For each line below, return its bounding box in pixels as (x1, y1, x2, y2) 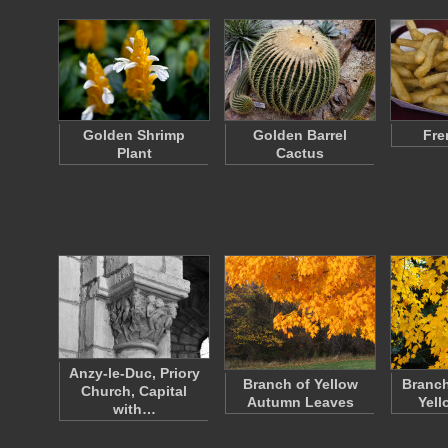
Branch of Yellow (242, 376, 358, 392)
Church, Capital (81, 383, 187, 399)
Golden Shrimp (83, 127, 185, 143)
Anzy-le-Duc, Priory (68, 365, 200, 381)
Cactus (276, 145, 324, 161)
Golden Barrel (253, 127, 347, 143)
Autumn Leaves (246, 394, 354, 410)
